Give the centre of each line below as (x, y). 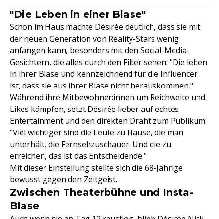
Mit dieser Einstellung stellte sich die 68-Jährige (96, 168)
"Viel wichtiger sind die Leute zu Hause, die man (97, 133)
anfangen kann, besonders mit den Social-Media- (100, 51)
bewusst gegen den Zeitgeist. (64, 180)
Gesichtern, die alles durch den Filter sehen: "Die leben (109, 62)
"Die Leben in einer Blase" (78, 14)
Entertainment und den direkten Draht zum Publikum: (108, 121)
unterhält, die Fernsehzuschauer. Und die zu (90, 144)
